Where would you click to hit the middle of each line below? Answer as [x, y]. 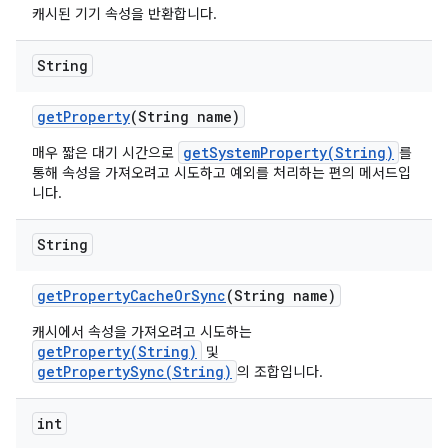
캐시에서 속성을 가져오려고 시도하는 [142, 332]
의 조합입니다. [280, 372]
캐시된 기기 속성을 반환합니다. [124, 14]
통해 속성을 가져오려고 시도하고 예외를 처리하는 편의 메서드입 [221, 173]
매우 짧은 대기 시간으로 [105, 153]
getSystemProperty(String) [288, 152]
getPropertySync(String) [134, 371]
